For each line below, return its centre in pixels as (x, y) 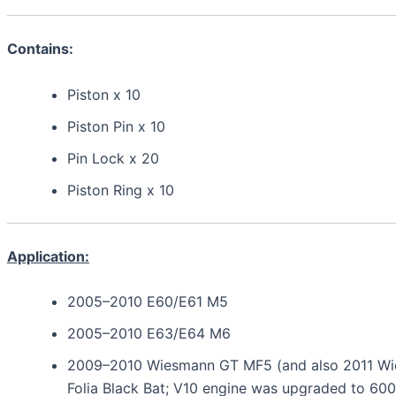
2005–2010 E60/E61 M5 (148, 302)
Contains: (40, 49)
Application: (48, 256)
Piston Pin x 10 (116, 126)
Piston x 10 (104, 94)
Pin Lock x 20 (113, 158)
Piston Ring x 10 (121, 190)
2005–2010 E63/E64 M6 (149, 334)
